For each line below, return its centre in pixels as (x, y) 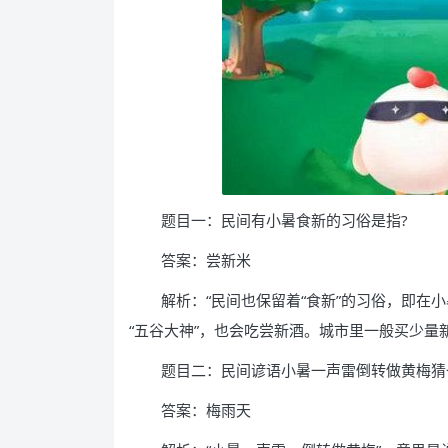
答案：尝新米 (206, 260)
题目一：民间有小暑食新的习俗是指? (284, 220)
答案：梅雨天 (206, 410)
